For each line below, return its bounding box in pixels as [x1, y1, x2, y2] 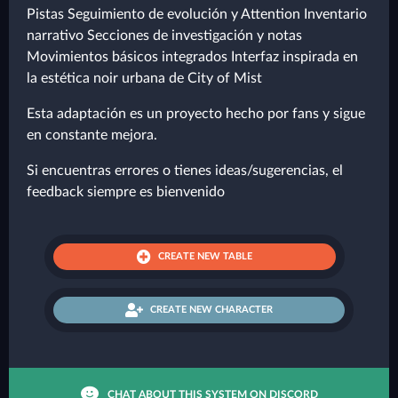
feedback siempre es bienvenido [27, 185, 225, 199]
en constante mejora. [27, 128, 157, 142]
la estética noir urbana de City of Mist [27, 71, 262, 85]
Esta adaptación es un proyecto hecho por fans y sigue [27, 107, 365, 121]
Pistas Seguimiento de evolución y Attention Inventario [27, 7, 367, 21]
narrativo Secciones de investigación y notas [27, 28, 302, 43]
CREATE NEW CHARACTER [150, 305, 273, 314]
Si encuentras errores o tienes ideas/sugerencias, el [27, 163, 343, 178]
